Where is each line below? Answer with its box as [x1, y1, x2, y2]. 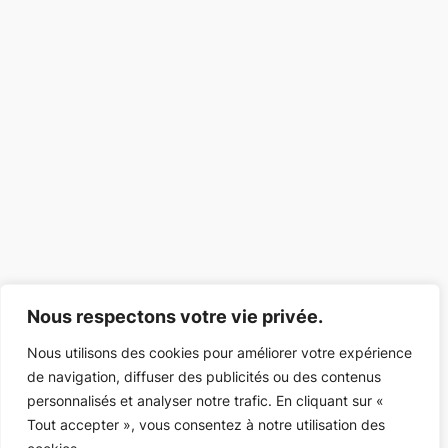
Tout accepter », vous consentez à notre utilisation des [27, 416, 385, 433]
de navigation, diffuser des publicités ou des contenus [27, 368, 381, 385]
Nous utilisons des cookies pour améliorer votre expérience [27, 344, 412, 361]
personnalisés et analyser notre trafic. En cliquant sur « [27, 392, 384, 409]
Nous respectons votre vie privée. [27, 306, 323, 327]
